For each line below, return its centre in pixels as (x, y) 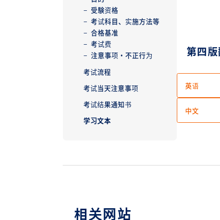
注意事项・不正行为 (122, 55)
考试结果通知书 (108, 104)
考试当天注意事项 (111, 88)
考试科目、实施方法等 (125, 21)
